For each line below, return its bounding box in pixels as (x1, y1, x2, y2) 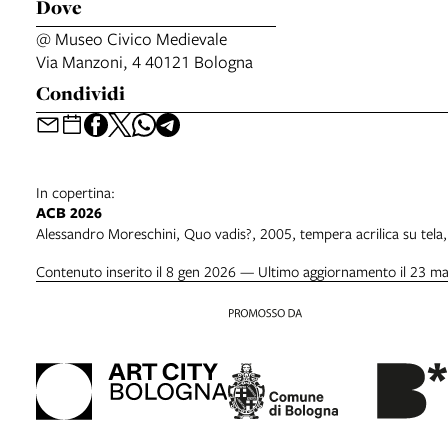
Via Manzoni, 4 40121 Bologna (36, 50, 253, 73)
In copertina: (36, 182, 115, 202)
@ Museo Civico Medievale (36, 27, 227, 50)
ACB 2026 (36, 202, 102, 223)
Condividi (36, 80, 125, 106)
